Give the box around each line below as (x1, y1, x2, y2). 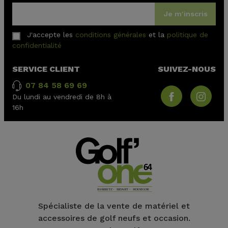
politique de (167, 31, 208, 39)
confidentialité (12, 41, 62, 50)
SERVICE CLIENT (12, 64, 80, 74)
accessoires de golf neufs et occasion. (38, 213, 190, 223)
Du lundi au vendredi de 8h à (12, 93, 111, 101)
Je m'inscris (163, 10, 208, 18)
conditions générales (75, 31, 146, 39)
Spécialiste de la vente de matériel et (38, 201, 190, 211)
